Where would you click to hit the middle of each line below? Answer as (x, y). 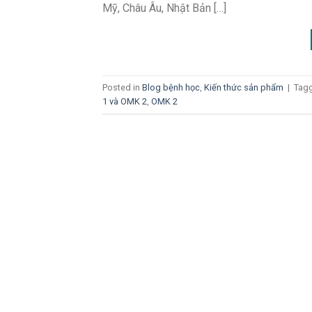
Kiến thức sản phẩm (244, 87)
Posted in (122, 87)
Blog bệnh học (171, 87)
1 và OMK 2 (125, 101)
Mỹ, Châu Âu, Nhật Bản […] (164, 8)
